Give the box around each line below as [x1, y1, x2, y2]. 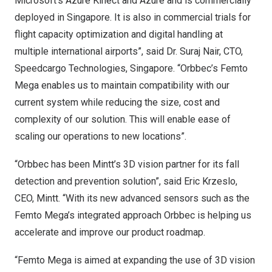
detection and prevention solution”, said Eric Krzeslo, [15, 175, 237, 187]
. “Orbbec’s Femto [173, 63, 248, 74]
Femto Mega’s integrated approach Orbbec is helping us [15, 209, 251, 221]
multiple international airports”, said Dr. [15, 46, 180, 57]
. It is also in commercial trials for [110, 12, 251, 23]
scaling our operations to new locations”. [15, 131, 186, 142]
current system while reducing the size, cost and [15, 97, 220, 108]
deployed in [15, 12, 67, 23]
